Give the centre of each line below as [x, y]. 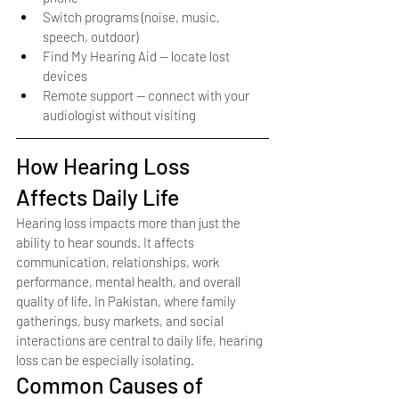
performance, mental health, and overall [130, 281]
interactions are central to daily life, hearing [141, 340]
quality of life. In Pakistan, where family [127, 301]
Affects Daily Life [98, 196]
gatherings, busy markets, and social [121, 320]
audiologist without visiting [119, 114]
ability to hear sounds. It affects [106, 242]
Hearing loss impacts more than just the [130, 222]
